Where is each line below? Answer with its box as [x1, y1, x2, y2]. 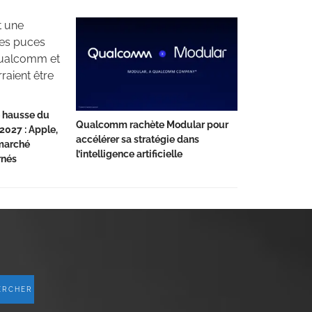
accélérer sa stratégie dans [76, 134, 199, 146]
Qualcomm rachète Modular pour [76, 119, 228, 131]
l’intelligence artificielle [76, 148, 182, 160]
